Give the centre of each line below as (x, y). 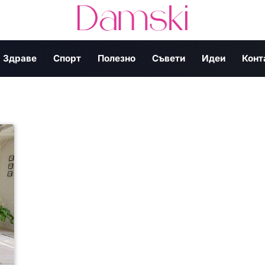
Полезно (117, 58)
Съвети (169, 58)
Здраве (20, 58)
